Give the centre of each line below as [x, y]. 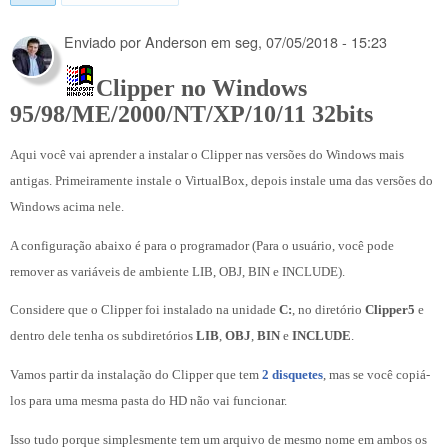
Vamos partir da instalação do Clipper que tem [136, 375]
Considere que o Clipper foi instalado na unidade [144, 310]
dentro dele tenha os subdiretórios [103, 336]
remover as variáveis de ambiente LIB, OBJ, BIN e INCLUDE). [177, 271]
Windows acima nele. [68, 206]
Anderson [176, 42]
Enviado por [104, 42]
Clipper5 [390, 310]
